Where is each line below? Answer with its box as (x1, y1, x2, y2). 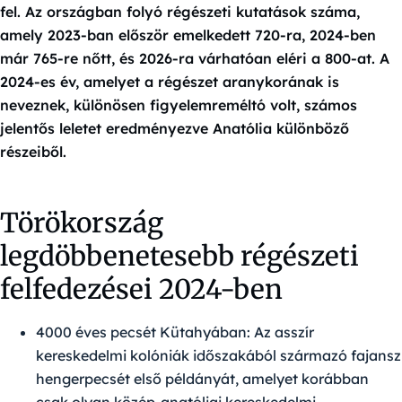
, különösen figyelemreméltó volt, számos (66, 96, 357, 115)
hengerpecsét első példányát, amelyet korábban (36, 370, 369, 389)
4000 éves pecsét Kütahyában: (36, 323, 250, 342)
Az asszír (250, 323, 314, 342)
